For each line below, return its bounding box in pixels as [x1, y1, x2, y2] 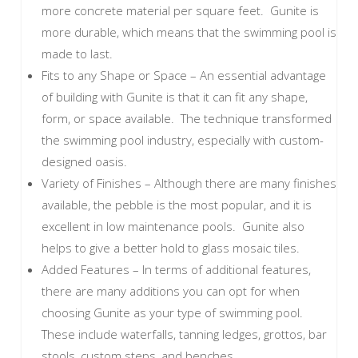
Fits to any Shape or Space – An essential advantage [41, 66, 326, 83]
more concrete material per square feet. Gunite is [41, 2, 319, 18]
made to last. [41, 45, 113, 62]
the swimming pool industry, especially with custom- [41, 131, 324, 148]
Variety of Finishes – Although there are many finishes [41, 174, 336, 191]
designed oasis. [41, 153, 127, 169]
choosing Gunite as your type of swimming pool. [41, 304, 303, 320]
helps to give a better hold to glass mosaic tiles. [41, 239, 300, 256]
